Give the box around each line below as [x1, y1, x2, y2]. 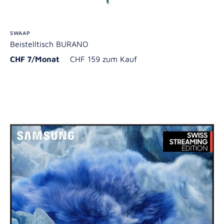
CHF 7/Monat [10, 54, 67, 63]
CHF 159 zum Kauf [70, 54, 137, 63]
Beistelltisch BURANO [10, 39, 88, 48]
